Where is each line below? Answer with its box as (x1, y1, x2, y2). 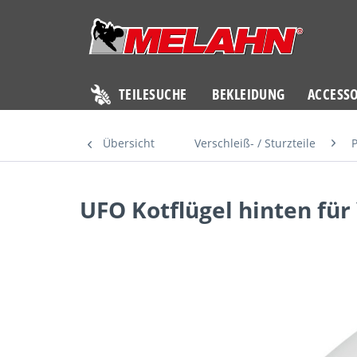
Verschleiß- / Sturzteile (194, 135, 316, 151)
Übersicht (103, 135, 155, 151)
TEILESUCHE (119, 84, 187, 104)
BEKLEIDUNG (212, 84, 285, 104)
